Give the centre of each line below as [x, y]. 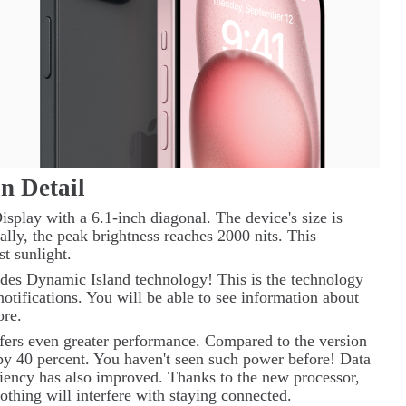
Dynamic [57, 280]
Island [111, 280]
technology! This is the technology [250, 280]
